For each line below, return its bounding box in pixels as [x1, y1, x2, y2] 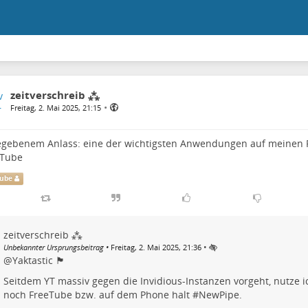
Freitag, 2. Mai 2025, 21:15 [10, 102, 101, 113]
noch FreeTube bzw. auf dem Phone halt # [3, 288, 199, 302]
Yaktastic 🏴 [12, 254, 65, 267]
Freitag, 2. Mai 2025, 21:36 [110, 242, 201, 253]
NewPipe [198, 288, 239, 302]
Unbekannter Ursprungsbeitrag [3, 242, 104, 253]
